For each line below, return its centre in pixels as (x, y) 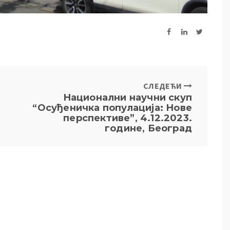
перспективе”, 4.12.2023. (128, 118)
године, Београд (148, 129)
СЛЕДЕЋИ (164, 86)
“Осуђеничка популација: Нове (112, 108)
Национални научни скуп (127, 98)
